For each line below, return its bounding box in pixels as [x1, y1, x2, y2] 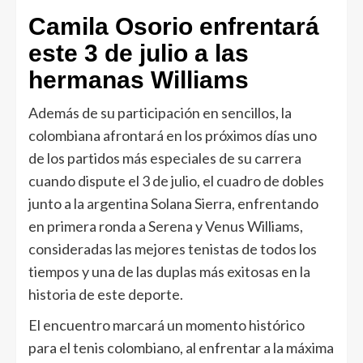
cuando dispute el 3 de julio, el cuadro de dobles [28, 171, 324, 190]
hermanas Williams [28, 66, 249, 93]
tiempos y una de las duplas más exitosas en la [28, 262, 310, 280]
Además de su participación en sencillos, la [28, 103, 292, 122]
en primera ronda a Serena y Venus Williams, [28, 216, 303, 235]
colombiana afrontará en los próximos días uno [28, 126, 317, 144]
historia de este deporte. [28, 284, 183, 303]
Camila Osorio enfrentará [28, 12, 319, 40]
